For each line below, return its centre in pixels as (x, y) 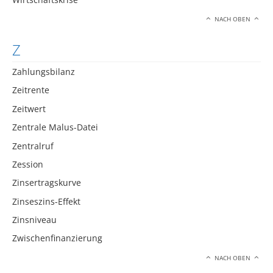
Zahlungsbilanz (44, 71)
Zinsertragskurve (47, 183)
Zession (28, 164)
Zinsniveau (34, 220)
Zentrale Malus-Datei (55, 127)
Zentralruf (33, 146)
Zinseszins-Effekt (46, 201)
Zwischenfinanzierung (57, 238)
